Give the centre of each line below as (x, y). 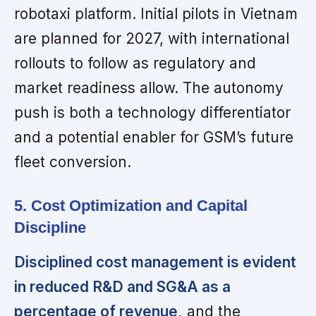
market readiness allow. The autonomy (149, 87)
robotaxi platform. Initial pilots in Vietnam (156, 13)
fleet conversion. (73, 162)
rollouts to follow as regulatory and (135, 63)
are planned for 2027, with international (152, 38)
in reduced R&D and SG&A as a (122, 286)
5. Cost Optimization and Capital (131, 205)
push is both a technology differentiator (152, 112)
